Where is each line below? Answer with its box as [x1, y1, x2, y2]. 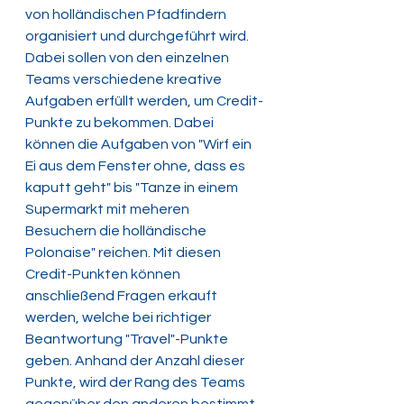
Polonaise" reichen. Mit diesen [25, 245, 224, 261]
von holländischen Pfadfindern [25, 7, 229, 23]
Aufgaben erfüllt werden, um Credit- [25, 94, 263, 109]
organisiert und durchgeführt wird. [25, 29, 252, 44]
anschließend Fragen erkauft [25, 289, 220, 304]
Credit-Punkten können [25, 267, 183, 282]
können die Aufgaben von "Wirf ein [25, 137, 254, 152]
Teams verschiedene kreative [25, 72, 225, 87]
